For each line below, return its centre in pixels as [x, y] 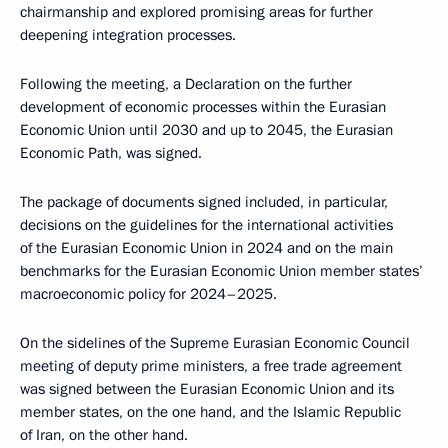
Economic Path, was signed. [111, 153]
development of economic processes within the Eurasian [203, 107]
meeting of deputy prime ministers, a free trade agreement [211, 366]
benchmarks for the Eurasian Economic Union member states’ [221, 271]
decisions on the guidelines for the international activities [206, 225]
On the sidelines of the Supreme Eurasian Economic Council [215, 343]
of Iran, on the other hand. [104, 435]
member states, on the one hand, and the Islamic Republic [210, 412]
